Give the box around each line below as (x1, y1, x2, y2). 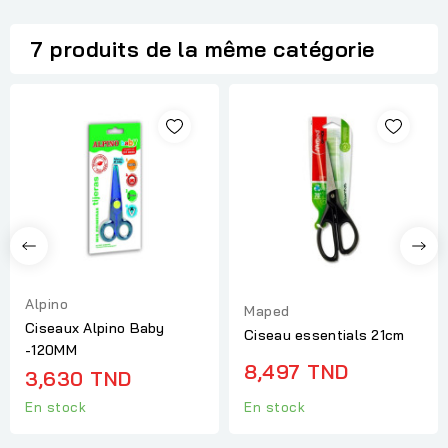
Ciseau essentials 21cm (244, 325, 405, 344)
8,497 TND (244, 358, 349, 384)
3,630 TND (25, 365, 132, 391)
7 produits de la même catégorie (30, 35, 375, 64)
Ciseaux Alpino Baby (25, 318, 165, 337)
